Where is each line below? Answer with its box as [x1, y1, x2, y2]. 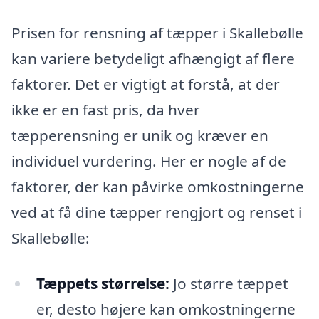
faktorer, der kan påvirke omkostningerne [11, 177, 304, 197]
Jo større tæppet [169, 273, 288, 293]
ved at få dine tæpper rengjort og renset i [11, 202, 302, 223]
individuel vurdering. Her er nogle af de [11, 151, 286, 172]
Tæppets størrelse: [36, 273, 169, 293]
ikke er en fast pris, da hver [11, 100, 200, 120]
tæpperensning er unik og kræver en [11, 125, 268, 146]
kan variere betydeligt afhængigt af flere [11, 48, 295, 69]
